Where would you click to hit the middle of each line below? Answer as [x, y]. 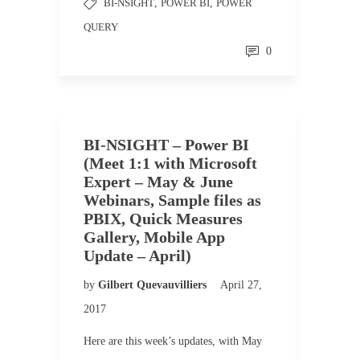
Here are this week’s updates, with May [173, 341]
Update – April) [137, 256]
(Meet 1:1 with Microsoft [170, 163]
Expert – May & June [158, 182]
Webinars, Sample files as [172, 200]
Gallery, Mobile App [154, 237]
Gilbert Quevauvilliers [154, 285]
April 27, [241, 285]
